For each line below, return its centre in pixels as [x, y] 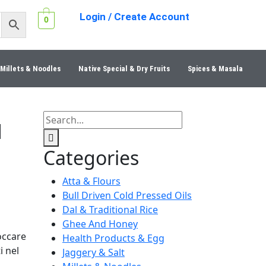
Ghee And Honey [100, 224]
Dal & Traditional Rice [110, 210]
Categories [91, 158]
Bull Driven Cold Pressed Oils [127, 195]
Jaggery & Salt [94, 252]
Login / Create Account [135, 17]
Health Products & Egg [113, 238]
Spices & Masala [215, 69]
